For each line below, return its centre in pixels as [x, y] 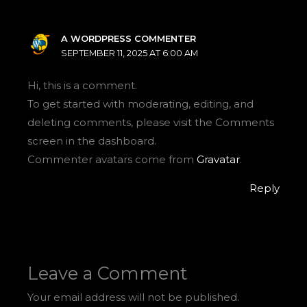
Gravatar [219, 160]
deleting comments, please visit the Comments [151, 123]
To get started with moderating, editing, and [141, 104]
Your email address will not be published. [134, 297]
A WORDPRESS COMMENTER [129, 38]
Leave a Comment [108, 273]
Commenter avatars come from [112, 160]
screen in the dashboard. [92, 141]
